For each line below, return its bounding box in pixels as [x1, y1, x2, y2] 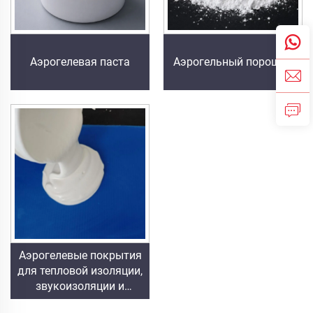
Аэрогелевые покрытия [18, 248, 142, 262]
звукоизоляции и [36, 279, 124, 293]
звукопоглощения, [32, 294, 128, 308]
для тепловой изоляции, [17, 263, 143, 277]
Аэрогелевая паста [30, 54, 130, 68]
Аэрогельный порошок [173, 54, 293, 68]
